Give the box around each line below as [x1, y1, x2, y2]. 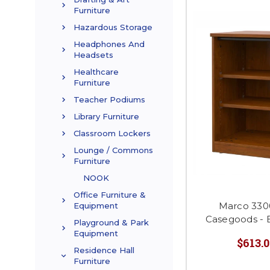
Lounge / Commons [74, 145, 153, 155]
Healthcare [74, 67, 119, 77]
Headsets [74, 50, 113, 60]
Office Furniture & [74, 190, 146, 200]
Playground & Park [74, 218, 149, 228]
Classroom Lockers [74, 128, 151, 139]
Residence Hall [74, 245, 134, 256]
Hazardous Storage [74, 22, 152, 33]
